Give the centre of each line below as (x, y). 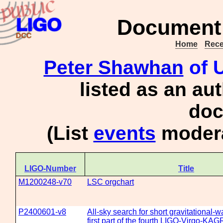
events (124, 133)
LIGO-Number (50, 168)
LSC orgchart (111, 182)
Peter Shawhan (113, 67)
